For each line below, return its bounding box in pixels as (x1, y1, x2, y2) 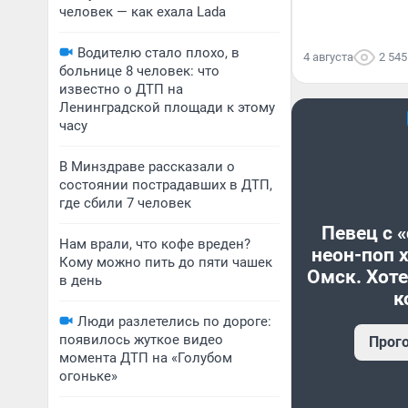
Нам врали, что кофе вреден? (59, 236, 250, 252)
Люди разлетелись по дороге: (77, 313, 271, 330)
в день (59, 272, 102, 289)
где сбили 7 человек (59, 195, 191, 211)
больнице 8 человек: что (59, 63, 219, 79)
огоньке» (59, 368, 117, 384)
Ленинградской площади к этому (59, 99, 275, 116)
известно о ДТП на (59, 81, 183, 97)
